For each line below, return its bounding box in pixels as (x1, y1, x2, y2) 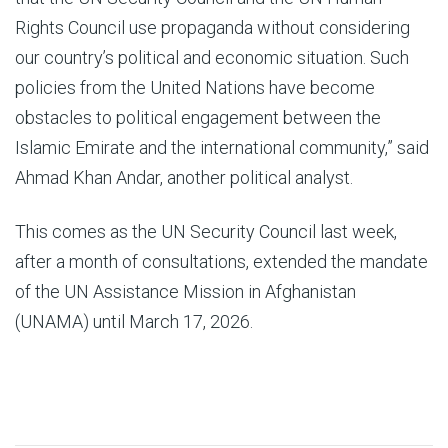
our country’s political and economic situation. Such (15, 47, 409, 68)
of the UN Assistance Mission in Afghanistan (15, 281, 356, 302)
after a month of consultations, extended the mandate (15, 251, 428, 272)
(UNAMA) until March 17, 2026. (15, 311, 253, 332)
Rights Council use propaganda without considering (15, 17, 410, 38)
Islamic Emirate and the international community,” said (15, 137, 429, 158)
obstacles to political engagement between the (15, 107, 381, 128)
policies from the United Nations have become (15, 77, 375, 98)
